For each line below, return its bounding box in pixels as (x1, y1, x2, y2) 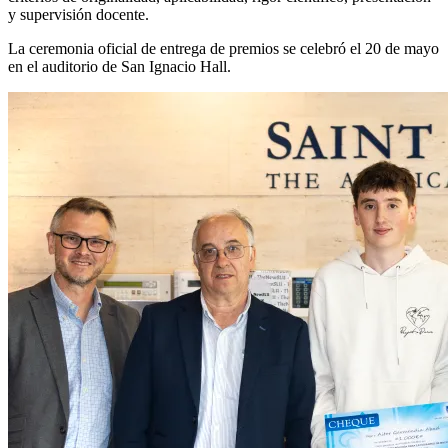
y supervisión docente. (8, 5, 149, 23)
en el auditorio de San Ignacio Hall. (8, 57, 231, 75)
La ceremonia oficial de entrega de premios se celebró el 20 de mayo (8, 39, 439, 57)
